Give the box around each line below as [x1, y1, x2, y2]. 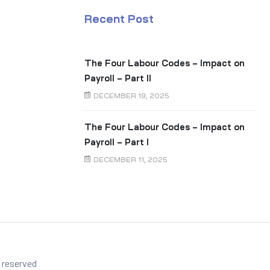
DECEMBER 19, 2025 [93, 93, 170, 100]
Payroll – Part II [84, 74, 152, 83]
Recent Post [84, 14, 154, 25]
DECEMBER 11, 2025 [93, 157, 168, 164]
